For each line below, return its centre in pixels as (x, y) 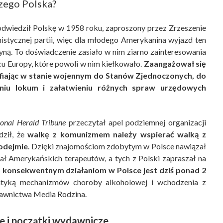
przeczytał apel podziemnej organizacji (136, 122)
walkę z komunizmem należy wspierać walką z (117, 134)
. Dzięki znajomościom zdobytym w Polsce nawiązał (117, 146)
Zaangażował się (175, 64)
